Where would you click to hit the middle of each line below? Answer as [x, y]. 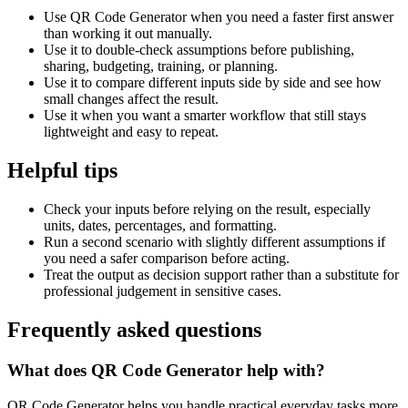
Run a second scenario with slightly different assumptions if [214, 242]
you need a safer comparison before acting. [167, 258]
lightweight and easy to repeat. [131, 132]
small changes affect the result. [131, 99]
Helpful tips [62, 171]
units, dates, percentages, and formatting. [160, 225]
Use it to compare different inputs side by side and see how [213, 83]
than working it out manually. [128, 34]
